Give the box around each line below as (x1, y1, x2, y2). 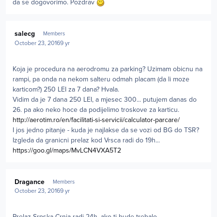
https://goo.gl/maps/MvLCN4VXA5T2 (13, 146, 121, 155)
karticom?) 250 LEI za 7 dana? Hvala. (13, 85, 121, 93)
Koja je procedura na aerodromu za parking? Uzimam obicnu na (13, 64, 202, 73)
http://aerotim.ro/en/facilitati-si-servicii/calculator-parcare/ (13, 115, 180, 124)
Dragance (15, 178, 45, 186)
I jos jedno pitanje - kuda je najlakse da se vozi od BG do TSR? (13, 125, 199, 134)
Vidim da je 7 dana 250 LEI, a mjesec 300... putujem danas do (13, 95, 197, 104)
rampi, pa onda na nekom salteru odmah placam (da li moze (13, 75, 189, 83)
